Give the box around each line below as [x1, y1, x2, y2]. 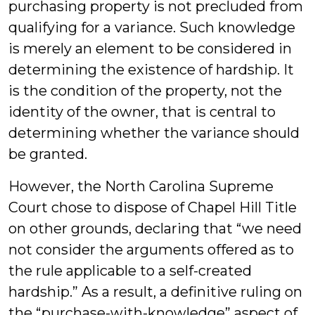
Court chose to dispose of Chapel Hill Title [8, 199, 297, 216]
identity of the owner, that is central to [8, 103, 276, 120]
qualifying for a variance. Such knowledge [8, 19, 295, 36]
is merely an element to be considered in [8, 40, 292, 57]
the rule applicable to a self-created [8, 262, 252, 279]
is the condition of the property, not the [8, 82, 282, 99]
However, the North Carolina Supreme [8, 178, 274, 195]
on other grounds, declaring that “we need [8, 220, 302, 237]
